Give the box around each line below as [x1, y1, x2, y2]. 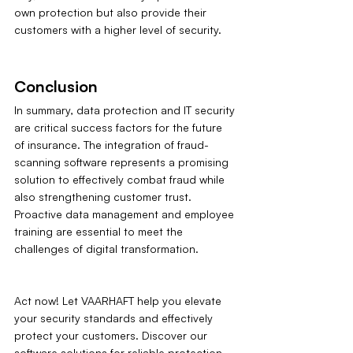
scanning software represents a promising [14, 155, 232, 169]
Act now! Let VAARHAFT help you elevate [14, 294, 225, 308]
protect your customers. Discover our [14, 329, 210, 343]
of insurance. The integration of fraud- [14, 138, 209, 152]
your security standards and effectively [14, 311, 216, 325]
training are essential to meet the [14, 225, 186, 239]
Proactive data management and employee [14, 207, 237, 221]
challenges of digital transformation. [14, 242, 199, 256]
